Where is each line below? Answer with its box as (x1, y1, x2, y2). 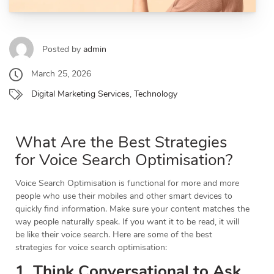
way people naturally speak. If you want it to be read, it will (15, 216, 239, 228)
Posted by (42, 43, 83, 55)
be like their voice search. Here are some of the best (15, 229, 212, 241)
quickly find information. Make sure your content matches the (15, 203, 250, 215)
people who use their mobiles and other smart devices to (15, 190, 232, 202)
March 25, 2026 (31, 68, 91, 80)
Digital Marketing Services (31, 87, 130, 100)
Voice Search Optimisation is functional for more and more (15, 177, 239, 190)
